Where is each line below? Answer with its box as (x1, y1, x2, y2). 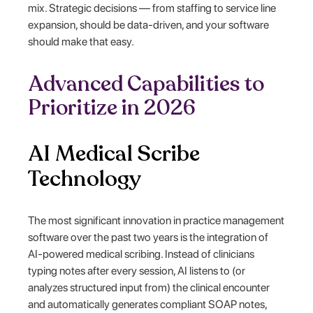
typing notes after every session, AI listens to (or (28, 263, 246, 277)
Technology (28, 163, 142, 194)
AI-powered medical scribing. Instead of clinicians (28, 247, 255, 261)
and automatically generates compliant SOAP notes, (28, 297, 268, 311)
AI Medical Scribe (28, 138, 201, 168)
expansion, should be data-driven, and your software (28, 17, 270, 31)
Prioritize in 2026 (28, 93, 196, 122)
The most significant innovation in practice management (28, 213, 285, 227)
